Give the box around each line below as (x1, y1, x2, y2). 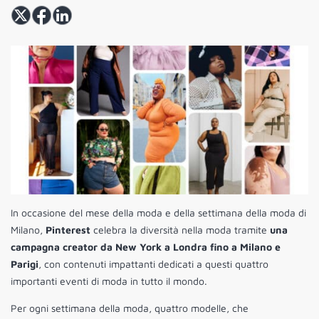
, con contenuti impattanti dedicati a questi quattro (38, 258, 268, 271)
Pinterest (46, 224, 90, 236)
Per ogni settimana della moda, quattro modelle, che (11, 302, 249, 315)
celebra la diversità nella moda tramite (90, 224, 270, 236)
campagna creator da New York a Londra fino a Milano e (11, 241, 281, 253)
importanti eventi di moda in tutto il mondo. (11, 275, 207, 288)
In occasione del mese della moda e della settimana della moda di (11, 206, 306, 219)
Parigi (11, 258, 38, 271)
